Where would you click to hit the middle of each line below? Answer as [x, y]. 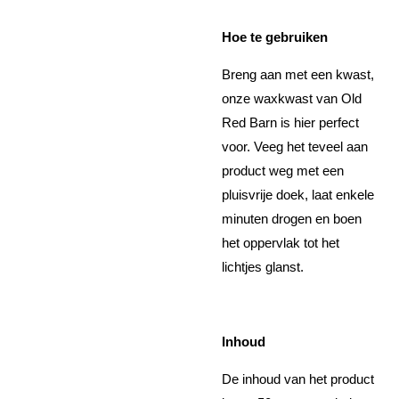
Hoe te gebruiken [275, 37]
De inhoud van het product [298, 379]
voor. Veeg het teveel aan [295, 147]
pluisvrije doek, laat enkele [298, 195]
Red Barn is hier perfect [290, 123]
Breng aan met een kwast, [298, 75]
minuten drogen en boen [292, 219]
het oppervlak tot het [281, 243]
